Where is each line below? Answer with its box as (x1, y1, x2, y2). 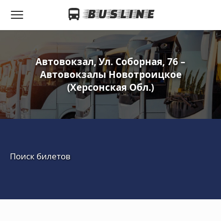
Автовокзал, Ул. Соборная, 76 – (36, 55, 185, 68)
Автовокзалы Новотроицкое (39, 68, 182, 81)
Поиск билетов (10, 150, 71, 162)
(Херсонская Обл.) (67, 81, 154, 94)
